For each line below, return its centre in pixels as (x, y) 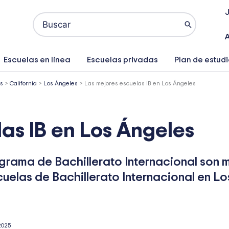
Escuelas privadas (122, 60)
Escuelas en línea (37, 60)
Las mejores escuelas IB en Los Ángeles (140, 83)
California (23, 83)
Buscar (47, 17)
